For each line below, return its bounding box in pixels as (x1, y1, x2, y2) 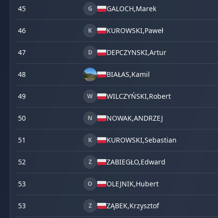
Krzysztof (129, 201, 159, 210)
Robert (149, 91, 171, 101)
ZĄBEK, (107, 201, 129, 210)
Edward (141, 157, 165, 166)
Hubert (136, 179, 159, 188)
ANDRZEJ (134, 113, 163, 123)
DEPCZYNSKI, (107, 48, 149, 57)
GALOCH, (107, 4, 136, 13)
